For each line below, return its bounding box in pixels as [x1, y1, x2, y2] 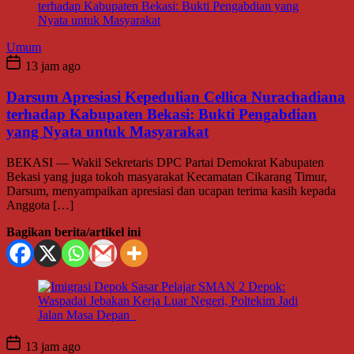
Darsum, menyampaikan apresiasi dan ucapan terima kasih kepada [6, 183, 336, 198]
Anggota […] [6, 198, 73, 212]
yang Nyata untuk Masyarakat [6, 122, 209, 140]
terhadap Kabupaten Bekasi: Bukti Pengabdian [6, 105, 317, 122]
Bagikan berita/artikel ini [6, 224, 141, 239]
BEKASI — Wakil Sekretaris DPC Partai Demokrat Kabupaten [6, 155, 324, 169]
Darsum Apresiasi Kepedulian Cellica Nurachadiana [6, 88, 345, 105]
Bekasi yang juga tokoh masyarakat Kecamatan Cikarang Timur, [6, 169, 327, 183]
